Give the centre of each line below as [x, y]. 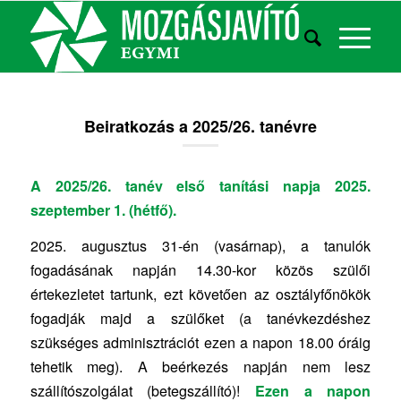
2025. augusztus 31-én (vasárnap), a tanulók [200, 246]
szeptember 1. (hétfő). [105, 209]
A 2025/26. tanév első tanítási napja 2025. [200, 185]
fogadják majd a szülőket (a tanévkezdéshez [200, 319]
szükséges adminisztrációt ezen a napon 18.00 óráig [200, 343]
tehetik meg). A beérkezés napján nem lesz [200, 367]
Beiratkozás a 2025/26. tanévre [200, 126]
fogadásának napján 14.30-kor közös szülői [200, 270]
